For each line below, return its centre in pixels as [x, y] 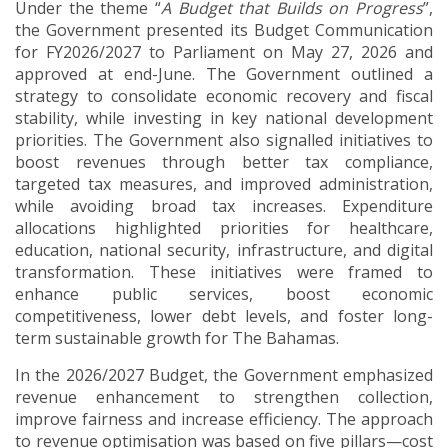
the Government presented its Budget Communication [224, 30]
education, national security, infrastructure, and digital [224, 250]
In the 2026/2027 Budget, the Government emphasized [224, 375]
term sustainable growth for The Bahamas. [177, 338]
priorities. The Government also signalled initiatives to [224, 140]
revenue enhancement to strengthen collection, [224, 397]
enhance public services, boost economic [224, 294]
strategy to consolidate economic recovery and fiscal [224, 96]
